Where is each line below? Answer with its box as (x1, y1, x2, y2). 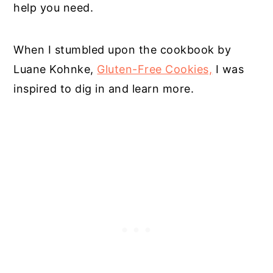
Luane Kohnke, (13, 62, 97, 76)
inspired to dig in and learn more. (13, 82, 194, 95)
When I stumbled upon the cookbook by (13, 43, 232, 56)
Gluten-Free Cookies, (97, 62, 213, 76)
